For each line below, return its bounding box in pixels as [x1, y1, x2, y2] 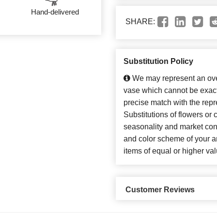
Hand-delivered [31, 8, 79, 16]
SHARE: [125, 17, 155, 26]
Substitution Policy [124, 57, 193, 66]
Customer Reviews [125, 186, 195, 194]
